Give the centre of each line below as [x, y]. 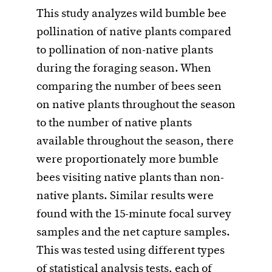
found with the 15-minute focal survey [134, 215]
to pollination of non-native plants [125, 51]
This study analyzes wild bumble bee [131, 14]
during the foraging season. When [124, 69]
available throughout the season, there [135, 142]
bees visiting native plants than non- [130, 178]
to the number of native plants [114, 124]
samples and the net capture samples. [133, 233]
